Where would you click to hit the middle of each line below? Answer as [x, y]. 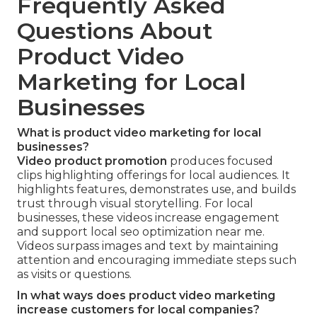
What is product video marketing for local [139, 132]
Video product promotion [92, 161]
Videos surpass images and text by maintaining [148, 246]
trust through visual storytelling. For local [135, 203]
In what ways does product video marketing [146, 295]
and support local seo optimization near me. [141, 231]
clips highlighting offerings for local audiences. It [154, 175]
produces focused [220, 161]
